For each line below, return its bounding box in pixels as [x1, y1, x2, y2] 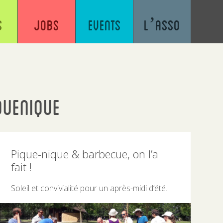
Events [88, 16, 121, 33]
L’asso [144, 16, 180, 33]
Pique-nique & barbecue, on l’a [11, 146, 159, 161]
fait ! [11, 159, 32, 174]
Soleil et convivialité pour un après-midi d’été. [11, 183, 168, 194]
